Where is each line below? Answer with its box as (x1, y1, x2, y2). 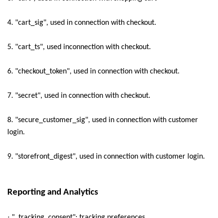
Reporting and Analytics (7, 188, 98, 197)
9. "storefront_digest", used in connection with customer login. (7, 153, 205, 161)
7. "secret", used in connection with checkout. (7, 92, 150, 100)
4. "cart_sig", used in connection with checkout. (7, 19, 156, 27)
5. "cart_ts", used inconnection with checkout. (7, 43, 151, 51)
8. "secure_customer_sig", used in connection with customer (7, 116, 198, 124)
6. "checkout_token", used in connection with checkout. (7, 68, 180, 75)
